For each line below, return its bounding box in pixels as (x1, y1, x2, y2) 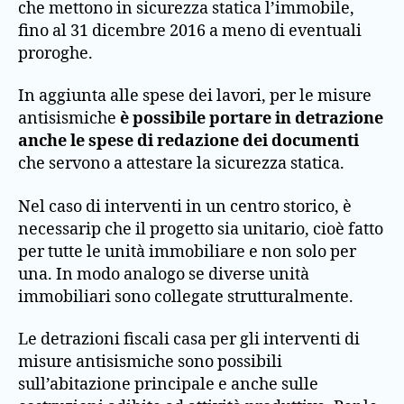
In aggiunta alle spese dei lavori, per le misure (18, 86, 372, 106)
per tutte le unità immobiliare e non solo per (18, 241, 356, 262)
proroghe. (18, 42, 93, 64)
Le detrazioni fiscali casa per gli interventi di (18, 329, 360, 350)
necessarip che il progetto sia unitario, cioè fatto (18, 218, 383, 240)
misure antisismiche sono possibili (18, 352, 282, 372)
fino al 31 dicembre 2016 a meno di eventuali (18, 20, 362, 41)
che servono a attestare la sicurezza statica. (18, 153, 344, 174)
